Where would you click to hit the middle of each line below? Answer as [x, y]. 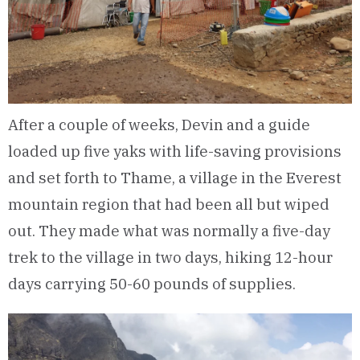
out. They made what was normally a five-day [169, 231]
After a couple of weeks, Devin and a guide [159, 125]
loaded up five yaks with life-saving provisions [175, 151]
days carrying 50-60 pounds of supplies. [152, 284]
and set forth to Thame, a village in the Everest [175, 178]
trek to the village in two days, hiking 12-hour [170, 257]
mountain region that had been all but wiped [169, 204]
